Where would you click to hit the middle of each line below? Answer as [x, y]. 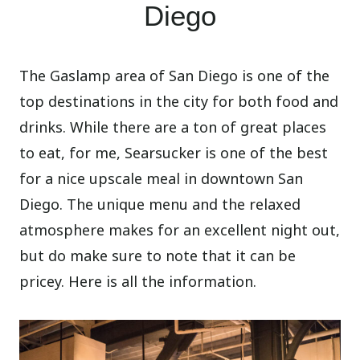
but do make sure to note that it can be [158, 256]
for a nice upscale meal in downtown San [162, 179]
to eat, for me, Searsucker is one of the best [174, 153]
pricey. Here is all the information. [138, 282]
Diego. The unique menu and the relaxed [160, 205]
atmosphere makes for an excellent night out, [180, 230]
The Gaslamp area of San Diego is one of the [175, 76]
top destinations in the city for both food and [179, 102]
